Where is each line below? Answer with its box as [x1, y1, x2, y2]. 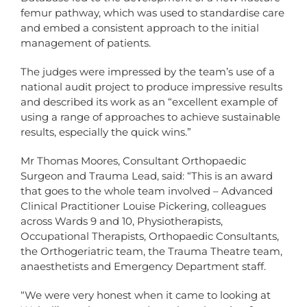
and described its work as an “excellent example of [21, 95, 278, 109]
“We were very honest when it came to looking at [21, 288, 271, 302]
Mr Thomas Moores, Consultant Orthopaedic [21, 154, 246, 168]
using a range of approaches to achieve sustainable [21, 110, 280, 124]
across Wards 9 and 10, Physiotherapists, [21, 214, 223, 228]
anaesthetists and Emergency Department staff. [21, 260, 266, 273]
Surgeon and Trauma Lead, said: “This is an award [21, 169, 273, 183]
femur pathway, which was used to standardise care [21, 6, 284, 20]
